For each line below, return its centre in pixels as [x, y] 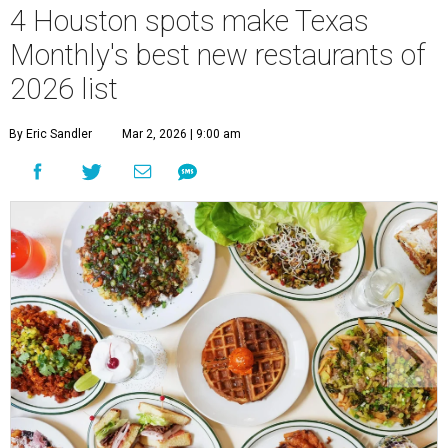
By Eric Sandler [50, 134]
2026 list [64, 89]
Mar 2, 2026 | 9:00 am [181, 134]
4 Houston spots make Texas [189, 21]
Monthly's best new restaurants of [218, 55]
